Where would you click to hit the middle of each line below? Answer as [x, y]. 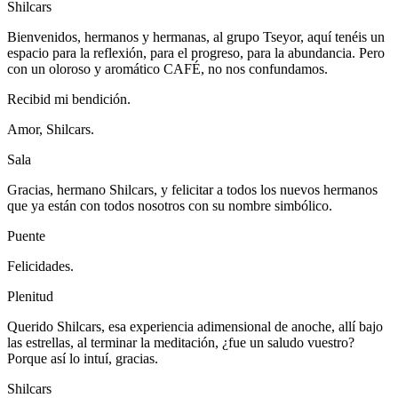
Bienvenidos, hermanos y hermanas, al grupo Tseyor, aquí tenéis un [196, 36]
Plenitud [30, 296]
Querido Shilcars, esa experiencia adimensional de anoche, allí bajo [195, 326]
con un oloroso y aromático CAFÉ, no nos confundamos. [167, 68]
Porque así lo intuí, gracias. [83, 358]
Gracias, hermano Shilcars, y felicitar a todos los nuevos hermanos [192, 189]
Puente [26, 235]
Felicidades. [40, 266]
